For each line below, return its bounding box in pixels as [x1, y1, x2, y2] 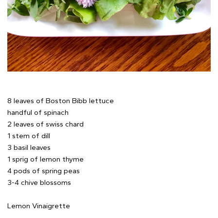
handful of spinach [7, 108, 69, 117]
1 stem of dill [7, 131, 50, 140]
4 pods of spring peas [7, 166, 80, 175]
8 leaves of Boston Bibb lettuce [7, 96, 114, 105]
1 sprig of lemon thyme [7, 154, 84, 163]
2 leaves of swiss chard [7, 119, 84, 128]
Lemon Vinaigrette [7, 201, 70, 210]
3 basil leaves [7, 143, 51, 152]
